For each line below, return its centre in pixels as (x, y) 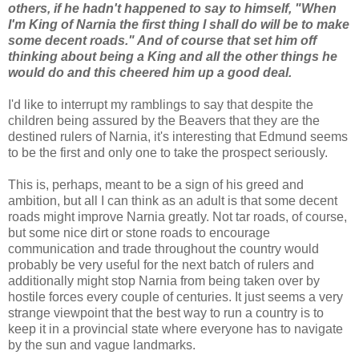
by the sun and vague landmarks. (102, 345)
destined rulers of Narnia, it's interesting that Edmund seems (178, 136)
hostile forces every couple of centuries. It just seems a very (175, 296)
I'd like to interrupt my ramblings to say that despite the (161, 104)
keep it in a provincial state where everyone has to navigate (175, 329)
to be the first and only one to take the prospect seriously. (168, 152)
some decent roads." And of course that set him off (162, 40)
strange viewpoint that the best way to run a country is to (166, 313)
